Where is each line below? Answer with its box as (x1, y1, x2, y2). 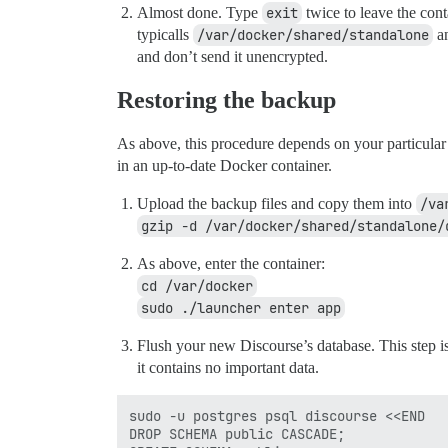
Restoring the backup (117, 87, 336, 114)
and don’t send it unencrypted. (137, 48, 328, 66)
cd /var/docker (141, 277, 253, 296)
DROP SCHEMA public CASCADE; (129, 425, 345, 444)
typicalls (137, 26, 193, 44)
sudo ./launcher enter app (141, 299, 341, 318)
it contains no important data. (137, 359, 319, 377)
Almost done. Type (137, 4, 262, 22)
